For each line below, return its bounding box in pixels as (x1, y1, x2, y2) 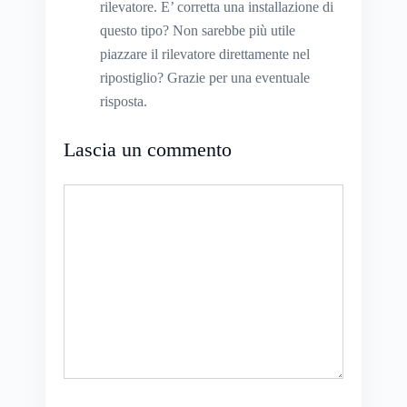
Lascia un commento (64, 138, 232, 162)
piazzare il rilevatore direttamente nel (100, 46, 310, 63)
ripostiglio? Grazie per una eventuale (100, 70, 310, 86)
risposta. (100, 94, 147, 110)
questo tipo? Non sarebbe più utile (100, 23, 295, 39)
